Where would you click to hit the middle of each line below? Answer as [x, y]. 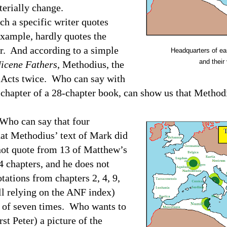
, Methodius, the [91, 64]
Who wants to [98, 206]
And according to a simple [64, 50]
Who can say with [88, 79]
